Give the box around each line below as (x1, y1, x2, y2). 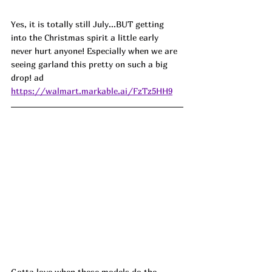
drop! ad (11, 72, 44, 83)
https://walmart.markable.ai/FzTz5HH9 (11, 85, 172, 96)
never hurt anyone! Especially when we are (11, 45, 180, 56)
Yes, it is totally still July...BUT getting (11, 18, 166, 29)
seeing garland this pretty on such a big (11, 58, 170, 69)
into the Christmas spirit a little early (11, 32, 161, 42)
